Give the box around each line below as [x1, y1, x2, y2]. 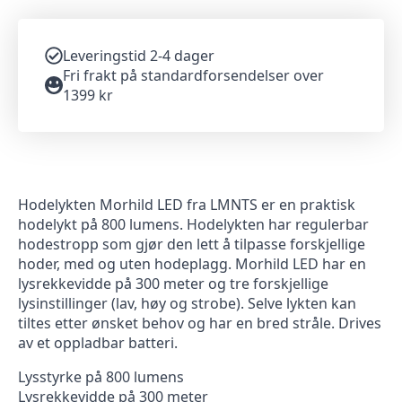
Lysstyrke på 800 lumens [18, 367, 184, 388]
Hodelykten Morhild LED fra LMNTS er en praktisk [18, 195, 355, 215]
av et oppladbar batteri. [18, 333, 178, 354]
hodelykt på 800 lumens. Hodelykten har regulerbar [18, 214, 369, 235]
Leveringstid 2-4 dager [63, 46, 214, 66]
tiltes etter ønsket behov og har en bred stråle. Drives [18, 313, 381, 334]
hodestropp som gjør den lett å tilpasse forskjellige [18, 234, 365, 255]
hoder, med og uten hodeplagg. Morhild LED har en [18, 254, 366, 275]
